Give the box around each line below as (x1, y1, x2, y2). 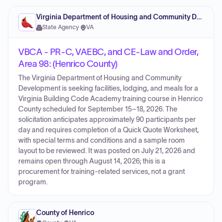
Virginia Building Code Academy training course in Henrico (18, 95, 203, 103)
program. (18, 178, 48, 186)
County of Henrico (36, 209, 94, 217)
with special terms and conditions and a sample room (18, 137, 185, 144)
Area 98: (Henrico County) (18, 59, 117, 69)
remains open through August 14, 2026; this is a (18, 158, 166, 165)
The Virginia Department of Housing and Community (18, 74, 181, 82)
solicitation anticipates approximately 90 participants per (18, 116, 196, 123)
